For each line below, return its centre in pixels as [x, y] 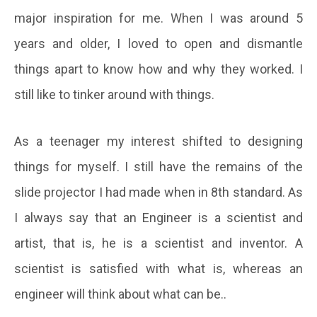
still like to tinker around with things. [114, 94]
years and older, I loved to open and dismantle [158, 43]
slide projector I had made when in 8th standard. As [158, 192]
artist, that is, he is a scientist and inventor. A [158, 243]
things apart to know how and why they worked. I [158, 69]
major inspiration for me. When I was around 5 [158, 18]
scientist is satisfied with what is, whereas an [158, 268]
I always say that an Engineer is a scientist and [158, 217]
